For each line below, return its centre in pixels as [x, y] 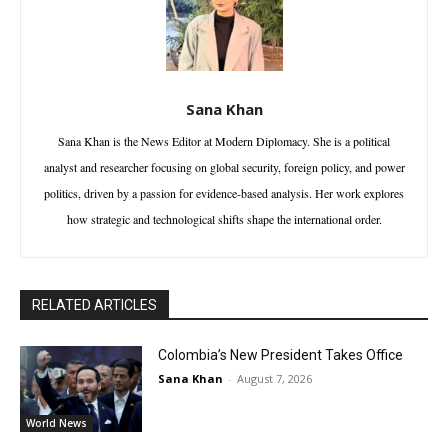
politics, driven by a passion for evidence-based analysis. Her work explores [224, 193]
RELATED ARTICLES [94, 305]
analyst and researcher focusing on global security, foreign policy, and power [224, 167]
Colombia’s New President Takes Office [281, 355]
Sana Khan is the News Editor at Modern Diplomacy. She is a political [224, 141]
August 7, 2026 [275, 379]
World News [56, 423]
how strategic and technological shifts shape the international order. [224, 219]
